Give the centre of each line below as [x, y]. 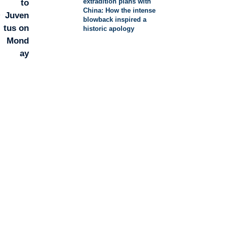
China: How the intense [120, 10]
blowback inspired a [115, 20]
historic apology [109, 29]
